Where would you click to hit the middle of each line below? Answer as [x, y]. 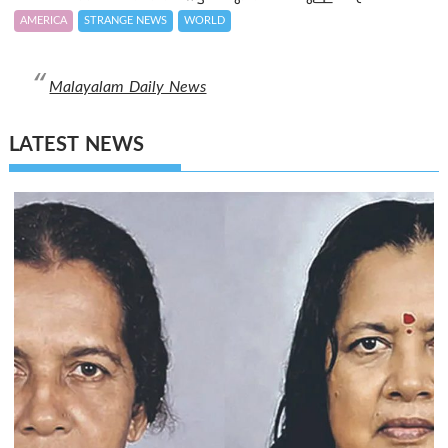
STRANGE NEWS [126, 20]
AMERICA [44, 20]
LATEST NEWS [77, 147]
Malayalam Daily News [128, 87]
